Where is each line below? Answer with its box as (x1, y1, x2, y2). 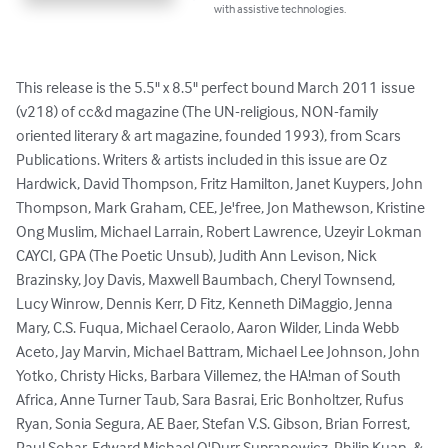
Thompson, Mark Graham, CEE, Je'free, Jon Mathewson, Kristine (16, 197, 428, 218)
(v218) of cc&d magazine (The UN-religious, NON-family (16, 101, 381, 122)
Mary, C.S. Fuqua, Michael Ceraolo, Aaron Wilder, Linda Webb (16, 317, 402, 338)
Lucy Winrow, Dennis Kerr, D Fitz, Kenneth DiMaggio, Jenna (16, 293, 396, 314)
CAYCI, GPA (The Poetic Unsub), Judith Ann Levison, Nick (16, 245, 380, 266)
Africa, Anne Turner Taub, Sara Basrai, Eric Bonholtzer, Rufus (16, 389, 407, 410)
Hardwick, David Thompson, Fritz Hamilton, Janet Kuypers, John (16, 173, 426, 194)
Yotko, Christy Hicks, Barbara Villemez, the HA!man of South (16, 365, 404, 386)
